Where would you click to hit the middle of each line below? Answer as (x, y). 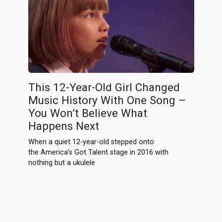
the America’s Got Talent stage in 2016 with (98, 153)
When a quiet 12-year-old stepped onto (91, 142)
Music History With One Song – (107, 100)
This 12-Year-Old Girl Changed (104, 87)
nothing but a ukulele (61, 163)
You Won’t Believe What (87, 113)
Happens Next (63, 126)
